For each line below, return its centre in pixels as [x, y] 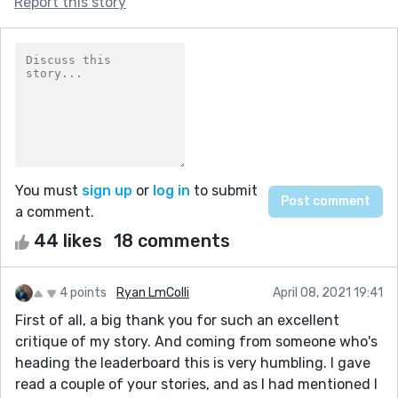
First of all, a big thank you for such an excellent [177, 320]
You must [48, 190]
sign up [107, 190]
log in [171, 190]
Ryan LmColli [153, 292]
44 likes [68, 240]
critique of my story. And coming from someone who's [196, 341]
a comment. [55, 211]
